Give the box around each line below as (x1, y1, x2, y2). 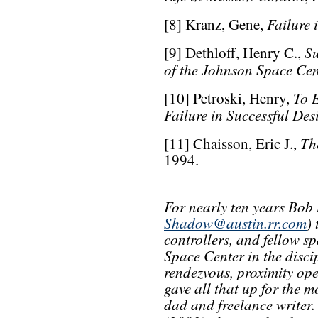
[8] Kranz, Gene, (164, 14, 267, 35)
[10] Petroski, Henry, (164, 88, 293, 109)
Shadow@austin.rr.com (164, 212, 307, 234)
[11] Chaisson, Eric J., (164, 133, 300, 154)
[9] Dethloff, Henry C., (164, 43, 305, 63)
